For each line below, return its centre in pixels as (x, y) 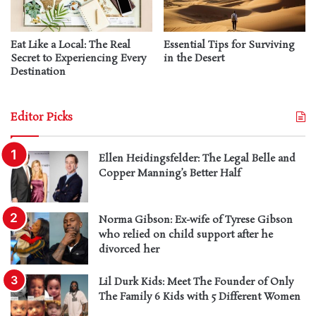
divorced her (129, 250)
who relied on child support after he (186, 235)
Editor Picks (42, 117)
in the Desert (194, 58)
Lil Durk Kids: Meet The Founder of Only (196, 282)
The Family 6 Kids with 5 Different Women (200, 297)
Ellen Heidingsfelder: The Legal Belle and (197, 158)
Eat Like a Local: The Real (71, 45)
